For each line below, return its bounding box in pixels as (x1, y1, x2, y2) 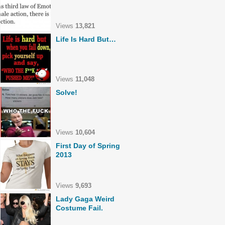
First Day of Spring (56, 142, 120, 150)
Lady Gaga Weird (56, 195, 115, 203)
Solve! (56, 88, 77, 96)
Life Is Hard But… (56, 35, 116, 43)
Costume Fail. (56, 204, 103, 212)
